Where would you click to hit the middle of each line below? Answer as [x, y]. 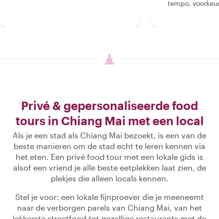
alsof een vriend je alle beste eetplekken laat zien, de [109, 167]
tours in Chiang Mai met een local [109, 120]
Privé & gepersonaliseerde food [109, 105]
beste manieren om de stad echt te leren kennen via [109, 146]
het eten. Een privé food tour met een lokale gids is [109, 157]
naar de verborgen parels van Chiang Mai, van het [109, 208]
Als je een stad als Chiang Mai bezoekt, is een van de [109, 135]
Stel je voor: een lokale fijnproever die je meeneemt [109, 197]
